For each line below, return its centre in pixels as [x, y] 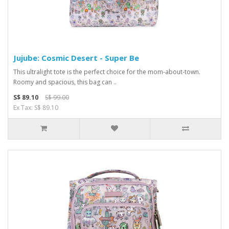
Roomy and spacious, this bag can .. [65, 82]
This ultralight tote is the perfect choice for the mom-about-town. [107, 72]
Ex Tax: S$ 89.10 [36, 107]
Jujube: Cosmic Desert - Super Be [76, 58]
